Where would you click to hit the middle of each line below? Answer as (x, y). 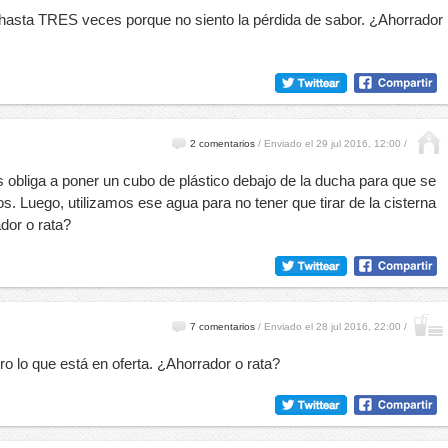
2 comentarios (222, 143)
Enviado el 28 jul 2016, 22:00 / (334, 326)
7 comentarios (222, 326)
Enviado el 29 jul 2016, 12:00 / (334, 143)
